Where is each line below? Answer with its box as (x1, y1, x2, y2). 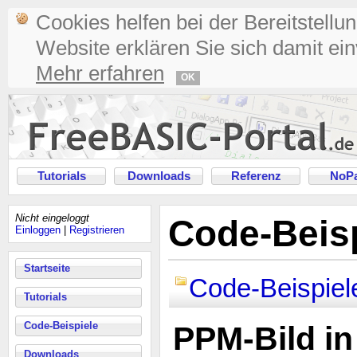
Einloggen (15, 224, 61, 236)
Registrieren (69, 224, 124, 236)
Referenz (230, 170, 281, 182)
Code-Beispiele (24, 320, 98, 331)
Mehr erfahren (36, 61, 164, 85)
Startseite (24, 262, 70, 274)
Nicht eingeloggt (15, 212, 89, 224)
